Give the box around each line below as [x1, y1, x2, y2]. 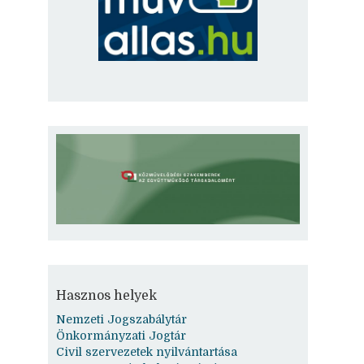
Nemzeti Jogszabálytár [56, 312, 187, 326]
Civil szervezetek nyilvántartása [56, 344, 237, 358]
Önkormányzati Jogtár [56, 328, 186, 342]
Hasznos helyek [56, 288, 157, 303]
